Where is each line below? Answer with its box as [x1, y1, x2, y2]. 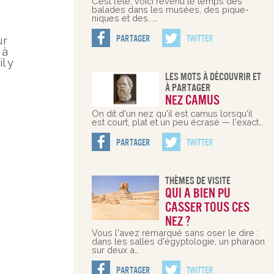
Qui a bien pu [165, 185, 231, 202]
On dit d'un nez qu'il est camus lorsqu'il [91, 108, 253, 119]
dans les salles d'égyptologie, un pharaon [91, 236, 265, 247]
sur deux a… [91, 245, 139, 256]
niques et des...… [91, 12, 158, 23]
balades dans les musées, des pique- [91, 4, 249, 15]
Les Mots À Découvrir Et [165, 70, 261, 83]
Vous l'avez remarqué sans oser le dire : [91, 228, 259, 239]
